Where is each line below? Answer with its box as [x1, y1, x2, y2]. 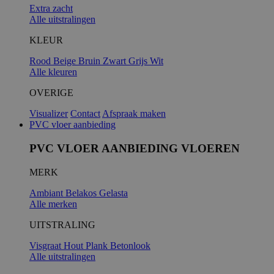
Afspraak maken [102, 108, 166, 119]
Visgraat [29, 240, 64, 251]
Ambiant [29, 187, 65, 198]
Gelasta [99, 187, 128, 198]
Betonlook [110, 240, 150, 251]
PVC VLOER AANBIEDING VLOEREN [29, 141, 240, 155]
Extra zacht [29, 3, 73, 14]
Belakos [65, 187, 99, 198]
